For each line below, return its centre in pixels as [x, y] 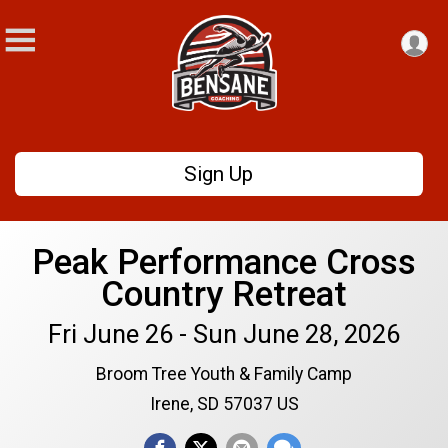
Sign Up [219, 173]
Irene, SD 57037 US [224, 404]
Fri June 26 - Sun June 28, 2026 [224, 334]
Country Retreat [224, 294]
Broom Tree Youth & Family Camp [224, 374]
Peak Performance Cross [224, 262]
